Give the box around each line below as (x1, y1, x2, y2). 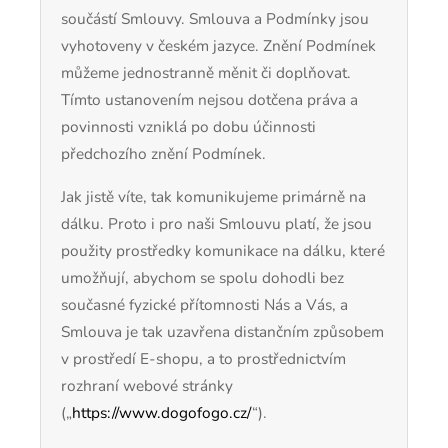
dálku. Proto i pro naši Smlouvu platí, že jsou (61, 212, 372, 234)
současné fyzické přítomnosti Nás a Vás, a (61, 293, 348, 315)
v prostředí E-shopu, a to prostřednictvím (61, 347, 346, 369)
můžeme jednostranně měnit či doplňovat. (61, 62, 351, 84)
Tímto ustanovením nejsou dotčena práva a (61, 89, 358, 111)
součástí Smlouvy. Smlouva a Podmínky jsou (61, 8, 369, 30)
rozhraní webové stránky (61, 374, 233, 396)
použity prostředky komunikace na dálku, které (61, 239, 385, 261)
